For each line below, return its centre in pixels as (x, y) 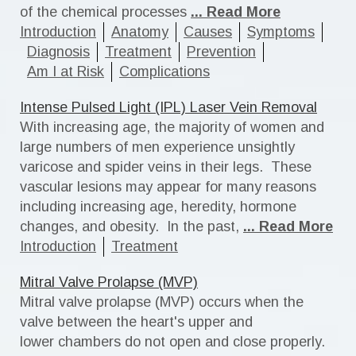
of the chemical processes (103, 12)
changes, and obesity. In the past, (130, 226)
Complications (164, 72)
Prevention (221, 52)
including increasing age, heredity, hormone (158, 207)
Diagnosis (58, 52)
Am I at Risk (66, 72)
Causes (208, 32)
